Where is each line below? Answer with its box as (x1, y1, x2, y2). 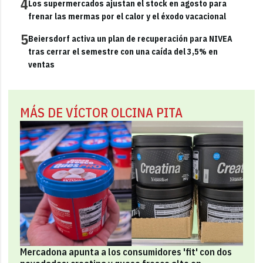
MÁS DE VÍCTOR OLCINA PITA (20, 103, 183, 121)
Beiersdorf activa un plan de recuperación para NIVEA (28, 33, 233, 44)
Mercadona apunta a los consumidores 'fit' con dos (20, 246, 232, 258)
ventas (28, 59, 55, 70)
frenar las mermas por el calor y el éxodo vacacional (28, 11, 227, 22)
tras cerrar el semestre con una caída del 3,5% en (28, 46, 218, 57)
